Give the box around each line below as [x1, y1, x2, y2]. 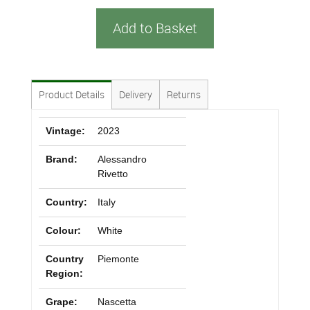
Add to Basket [113, 19, 197, 37]
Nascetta [97, 296, 136, 307]
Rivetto [97, 168, 128, 179]
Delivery [119, 88, 152, 101]
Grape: [46, 296, 77, 307]
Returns [167, 88, 201, 101]
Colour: [46, 225, 81, 236]
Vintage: [46, 125, 85, 136]
